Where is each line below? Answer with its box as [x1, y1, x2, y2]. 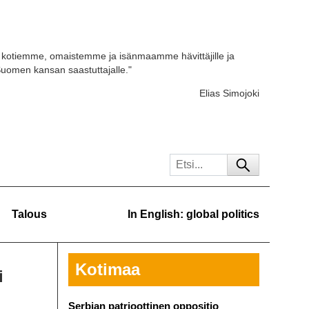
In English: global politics [128, 208, 259, 220]
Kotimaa [74, 260, 140, 279]
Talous [12, 208, 47, 220]
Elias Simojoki [199, 88, 259, 99]
